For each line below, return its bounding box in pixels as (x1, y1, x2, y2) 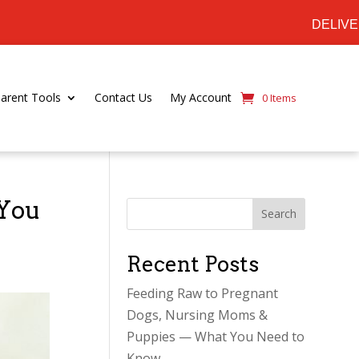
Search (261, 206, 297, 222)
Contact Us (95, 90, 152, 106)
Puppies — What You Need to (127, 327, 305, 345)
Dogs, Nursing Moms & (127, 305, 268, 324)
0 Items (262, 91, 296, 106)
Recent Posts (127, 251, 260, 276)
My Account (170, 90, 232, 106)
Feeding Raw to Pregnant (127, 284, 279, 302)
